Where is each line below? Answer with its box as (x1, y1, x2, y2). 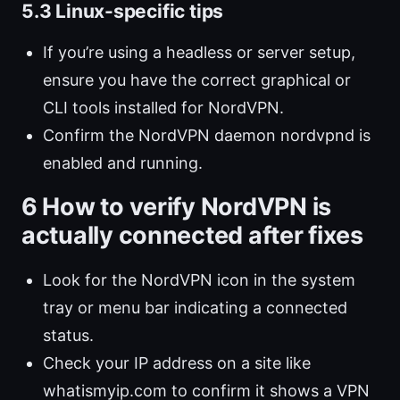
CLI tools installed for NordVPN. (43, 98, 284, 118)
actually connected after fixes (21, 221, 363, 251)
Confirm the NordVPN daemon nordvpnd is (43, 126, 371, 146)
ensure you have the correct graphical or (43, 71, 351, 90)
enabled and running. (43, 154, 203, 173)
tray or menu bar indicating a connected (43, 298, 347, 318)
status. (43, 326, 94, 346)
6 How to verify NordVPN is (21, 192, 331, 222)
